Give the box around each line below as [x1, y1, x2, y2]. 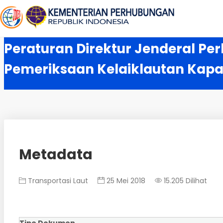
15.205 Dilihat [162, 175, 207, 186]
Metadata [19, 144, 93, 164]
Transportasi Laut [26, 175, 88, 186]
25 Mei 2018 [105, 175, 145, 186]
